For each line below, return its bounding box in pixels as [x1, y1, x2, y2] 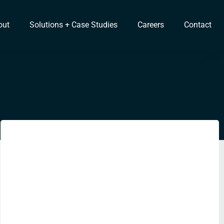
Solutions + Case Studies [29, 20, 117, 29]
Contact [183, 20, 211, 29]
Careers [137, 20, 164, 29]
